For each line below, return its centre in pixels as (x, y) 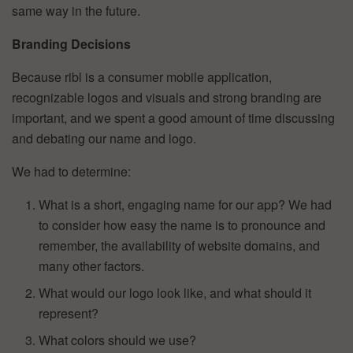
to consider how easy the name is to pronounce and (182, 225)
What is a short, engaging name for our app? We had (186, 204)
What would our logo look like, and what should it (175, 292)
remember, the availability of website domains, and (180, 245)
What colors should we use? (118, 340)
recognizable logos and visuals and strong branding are (167, 97)
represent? (69, 313)
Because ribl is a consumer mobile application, (142, 76)
